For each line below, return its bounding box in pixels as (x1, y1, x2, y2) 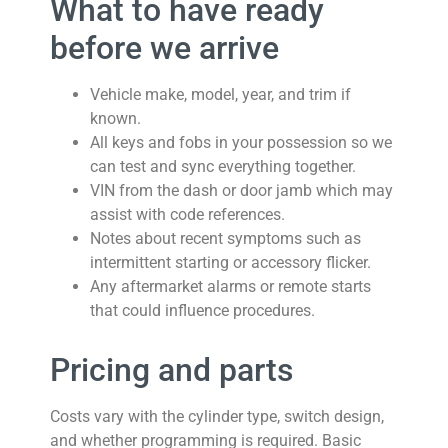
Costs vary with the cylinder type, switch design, (50, 407, 384, 426)
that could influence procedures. (90, 301, 315, 320)
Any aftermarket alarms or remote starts (90, 277, 371, 296)
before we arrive (50, 29, 279, 67)
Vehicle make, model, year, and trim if (90, 85, 351, 104)
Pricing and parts (50, 351, 293, 389)
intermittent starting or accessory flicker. (90, 253, 371, 272)
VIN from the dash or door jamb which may (90, 181, 393, 200)
